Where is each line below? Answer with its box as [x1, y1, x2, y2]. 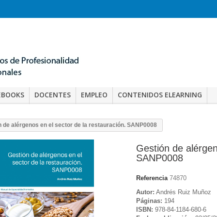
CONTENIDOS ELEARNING [118, 90, 202, 99]
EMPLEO [81, 90, 108, 99]
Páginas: [136, 197, 162, 204]
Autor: [136, 188, 155, 196]
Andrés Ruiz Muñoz [155, 188, 211, 196]
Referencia [136, 174, 168, 182]
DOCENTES [34, 90, 71, 99]
